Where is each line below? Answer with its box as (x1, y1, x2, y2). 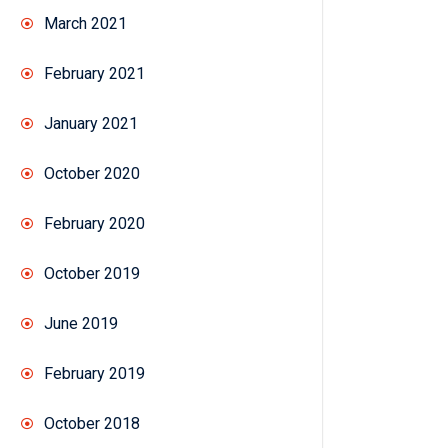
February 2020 (44, 214, 145, 234)
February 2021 (44, 64, 145, 84)
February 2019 (44, 364, 145, 384)
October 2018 (44, 414, 140, 434)
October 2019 (44, 264, 140, 284)
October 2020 (44, 164, 140, 184)
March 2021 (44, 14, 127, 34)
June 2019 (44, 314, 118, 334)
